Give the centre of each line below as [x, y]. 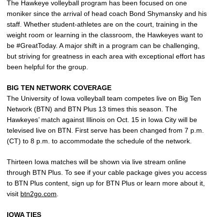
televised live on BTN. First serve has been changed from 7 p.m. [105, 130]
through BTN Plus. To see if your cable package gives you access [107, 172]
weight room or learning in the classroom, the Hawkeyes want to [105, 35]
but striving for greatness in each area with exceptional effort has [106, 56]
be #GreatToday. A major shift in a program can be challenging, [103, 45]
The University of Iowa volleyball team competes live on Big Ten [104, 98]
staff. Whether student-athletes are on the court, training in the [102, 24]
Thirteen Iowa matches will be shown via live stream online [96, 162]
